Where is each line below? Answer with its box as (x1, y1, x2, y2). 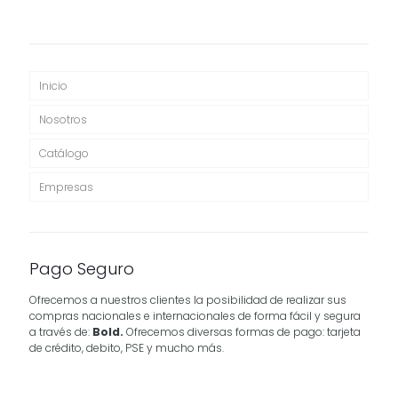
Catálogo (39, 146, 89, 162)
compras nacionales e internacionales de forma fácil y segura (29, 308, 361, 324)
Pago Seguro (29, 258, 134, 281)
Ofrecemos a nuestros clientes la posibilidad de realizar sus (29, 292, 346, 308)
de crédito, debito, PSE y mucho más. (29, 340, 224, 356)
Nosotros (39, 112, 87, 128)
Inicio (39, 78, 68, 94)
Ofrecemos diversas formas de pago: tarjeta (123, 324, 361, 340)
